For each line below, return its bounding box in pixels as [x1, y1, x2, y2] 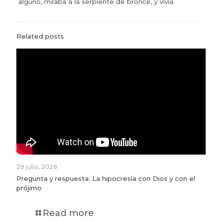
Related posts [16, 32, 64, 40]
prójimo [16, 184, 42, 192]
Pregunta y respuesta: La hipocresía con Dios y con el [16, 174, 195, 183]
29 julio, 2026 [16, 163, 57, 171]
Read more [43, 208, 94, 219]
